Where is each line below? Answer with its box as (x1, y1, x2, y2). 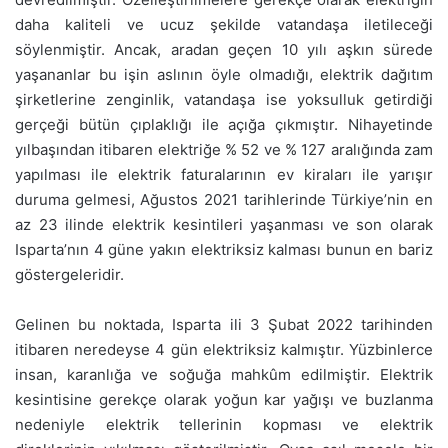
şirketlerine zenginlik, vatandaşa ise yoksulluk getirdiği (15, 90, 433, 110)
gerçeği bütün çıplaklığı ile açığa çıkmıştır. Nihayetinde (15, 115, 433, 135)
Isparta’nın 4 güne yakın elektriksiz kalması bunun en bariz (15, 240, 433, 260)
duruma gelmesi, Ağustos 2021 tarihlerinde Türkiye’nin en (15, 190, 433, 210)
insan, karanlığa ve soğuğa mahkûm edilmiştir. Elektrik (15, 365, 433, 385)
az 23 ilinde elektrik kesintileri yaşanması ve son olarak (15, 215, 433, 235)
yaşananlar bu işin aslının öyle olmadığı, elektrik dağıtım (15, 65, 433, 85)
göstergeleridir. (15, 265, 124, 285)
